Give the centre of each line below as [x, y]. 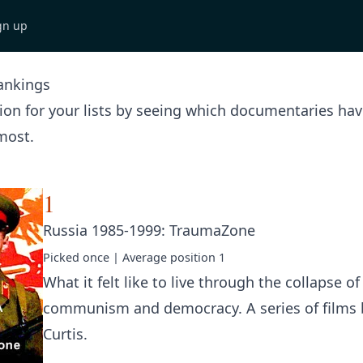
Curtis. [65, 334]
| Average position [164, 257]
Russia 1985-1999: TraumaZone [149, 230]
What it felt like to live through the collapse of [201, 282]
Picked [63, 257]
